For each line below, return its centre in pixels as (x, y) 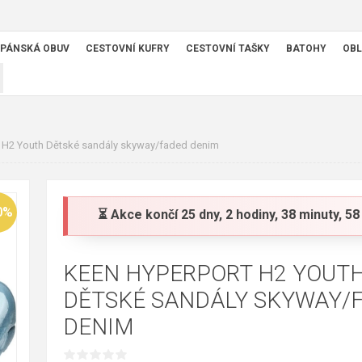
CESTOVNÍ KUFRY (128, 49)
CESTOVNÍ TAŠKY (228, 49)
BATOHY (306, 49)
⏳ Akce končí (139, 215)
